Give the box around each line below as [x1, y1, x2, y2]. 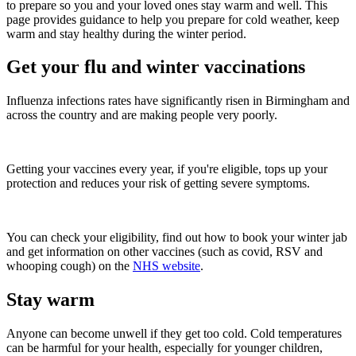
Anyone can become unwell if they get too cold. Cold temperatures [6, 327, 342, 341]
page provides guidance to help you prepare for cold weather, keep [6, 12, 339, 26]
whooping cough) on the [6, 259, 133, 273]
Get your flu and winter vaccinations [6, 56, 305, 78]
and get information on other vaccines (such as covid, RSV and [6, 245, 323, 259]
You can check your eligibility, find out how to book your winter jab [6, 230, 347, 245]
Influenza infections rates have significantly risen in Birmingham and [6, 94, 350, 108]
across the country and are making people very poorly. [6, 108, 277, 122]
